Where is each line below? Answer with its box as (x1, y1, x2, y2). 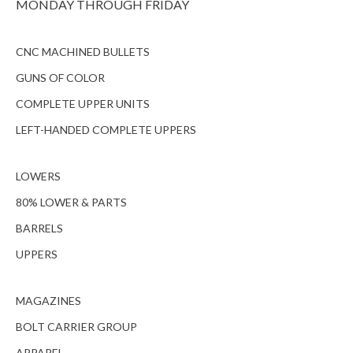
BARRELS (16, 221, 63, 236)
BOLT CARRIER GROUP (16, 320, 137, 334)
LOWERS (16, 169, 61, 184)
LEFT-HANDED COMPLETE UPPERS (16, 123, 196, 137)
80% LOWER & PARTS (16, 195, 127, 210)
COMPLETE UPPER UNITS (16, 97, 150, 111)
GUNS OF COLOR (16, 71, 105, 85)
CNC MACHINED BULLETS (16, 45, 150, 59)
